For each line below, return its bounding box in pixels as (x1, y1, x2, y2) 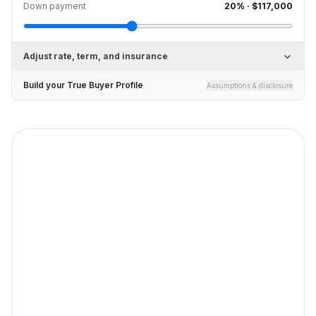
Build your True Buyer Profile (23, 80, 143, 90)
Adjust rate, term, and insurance (23, 51, 168, 61)
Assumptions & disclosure (207, 81, 293, 90)
